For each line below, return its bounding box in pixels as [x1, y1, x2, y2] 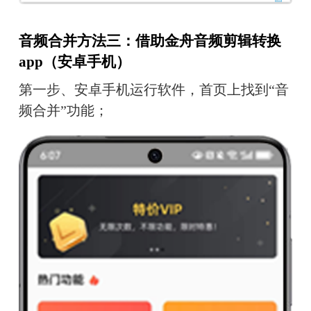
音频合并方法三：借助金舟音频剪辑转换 [18, 32, 281, 49]
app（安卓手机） [18, 53, 131, 70]
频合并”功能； [18, 103, 108, 119]
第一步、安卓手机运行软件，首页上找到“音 [18, 82, 289, 98]
